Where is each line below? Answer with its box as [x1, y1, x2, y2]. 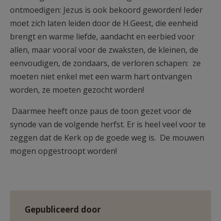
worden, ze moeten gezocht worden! [10, 84, 144, 95]
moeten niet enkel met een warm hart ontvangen [10, 71, 192, 82]
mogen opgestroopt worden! [10, 146, 117, 156]
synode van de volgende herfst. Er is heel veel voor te [10, 119, 206, 130]
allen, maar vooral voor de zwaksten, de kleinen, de [10, 44, 198, 55]
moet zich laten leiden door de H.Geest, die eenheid [10, 18, 198, 29]
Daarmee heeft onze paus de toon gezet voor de [10, 106, 191, 116]
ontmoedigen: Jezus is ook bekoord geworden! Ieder [10, 4, 203, 15]
